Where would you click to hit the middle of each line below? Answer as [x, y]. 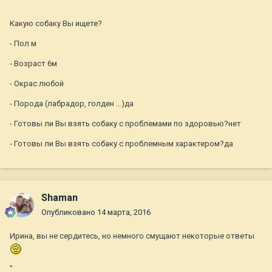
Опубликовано [69, 212]
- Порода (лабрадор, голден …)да [72, 104]
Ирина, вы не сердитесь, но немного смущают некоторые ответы [132, 236]
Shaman [59, 198]
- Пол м [23, 44]
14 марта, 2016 [124, 212]
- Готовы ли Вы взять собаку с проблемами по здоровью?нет [125, 124]
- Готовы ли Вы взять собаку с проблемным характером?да [121, 144]
